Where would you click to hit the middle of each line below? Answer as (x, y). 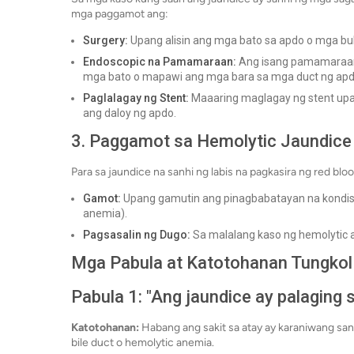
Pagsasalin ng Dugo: (137, 235)
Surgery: (105, 41)
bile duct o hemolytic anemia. (143, 343)
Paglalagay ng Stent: (136, 98)
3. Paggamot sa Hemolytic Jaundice (211, 141)
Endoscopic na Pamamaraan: (160, 62)
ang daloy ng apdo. (130, 113)
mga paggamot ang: (120, 14)
